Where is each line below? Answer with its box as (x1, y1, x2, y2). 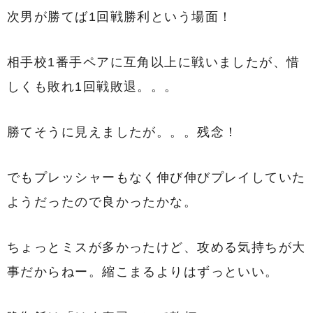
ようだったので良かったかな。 (7, 194, 198, 209)
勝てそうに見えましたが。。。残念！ (7, 124, 238, 139)
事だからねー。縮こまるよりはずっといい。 (7, 264, 279, 279)
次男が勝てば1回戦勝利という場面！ (7, 9, 233, 24)
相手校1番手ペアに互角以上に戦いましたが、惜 (7, 54, 300, 69)
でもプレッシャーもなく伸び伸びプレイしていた (7, 170, 306, 184)
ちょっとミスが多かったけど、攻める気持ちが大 (7, 240, 306, 254)
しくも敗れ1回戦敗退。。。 (7, 79, 178, 94)
